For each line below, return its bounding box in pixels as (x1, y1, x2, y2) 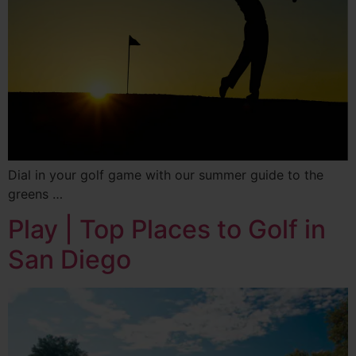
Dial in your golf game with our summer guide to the (8, 167, 323, 183)
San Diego (8, 244, 131, 276)
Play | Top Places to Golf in (8, 214, 326, 246)
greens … (8, 186, 63, 202)
